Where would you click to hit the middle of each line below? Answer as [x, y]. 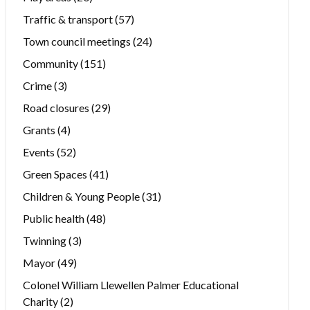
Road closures [56, 108]
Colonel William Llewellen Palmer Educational [131, 285]
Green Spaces [55, 174]
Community [51, 64]
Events [39, 152]
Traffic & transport [68, 19]
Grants [39, 130]
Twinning [45, 241]
